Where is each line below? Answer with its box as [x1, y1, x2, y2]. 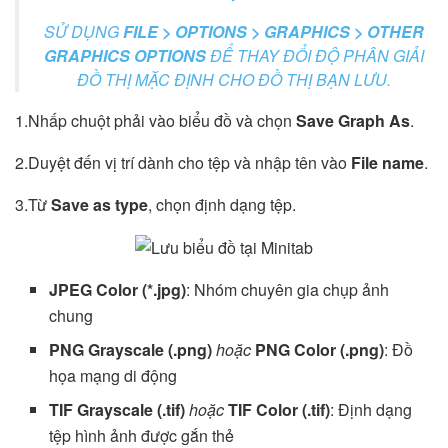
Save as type [47, 192, 148, 216]
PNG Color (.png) [255, 338, 385, 362]
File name [351, 150, 424, 174]
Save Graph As [296, 108, 410, 132]
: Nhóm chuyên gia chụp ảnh [186, 278, 390, 302]
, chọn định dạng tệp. [148, 192, 296, 216]
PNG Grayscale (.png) [49, 338, 217, 362]
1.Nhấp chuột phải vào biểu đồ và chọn [15, 108, 296, 132]
